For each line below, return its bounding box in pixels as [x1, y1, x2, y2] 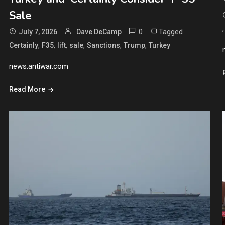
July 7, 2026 [18, 27, 57, 36]
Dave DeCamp [76, 27, 122, 36]
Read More [9, 85, 45, 93]
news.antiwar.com [9, 61, 68, 71]
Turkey [148, 41, 170, 49]
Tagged [158, 27, 183, 36]
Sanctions [86, 41, 120, 49]
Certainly [9, 41, 38, 49]
